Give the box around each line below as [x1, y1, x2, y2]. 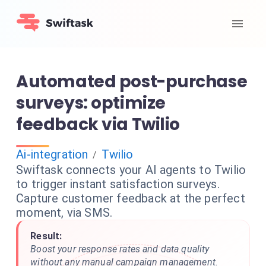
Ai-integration [16, 147, 88, 161]
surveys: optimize [16, 91, 166, 115]
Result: [30, 230, 62, 242]
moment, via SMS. [16, 205, 113, 220]
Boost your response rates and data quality [30, 243, 210, 255]
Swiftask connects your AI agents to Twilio [16, 163, 246, 177]
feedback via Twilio [16, 113, 180, 136]
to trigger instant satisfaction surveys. [16, 177, 220, 191]
